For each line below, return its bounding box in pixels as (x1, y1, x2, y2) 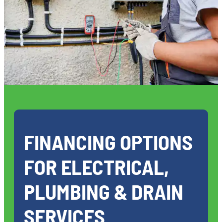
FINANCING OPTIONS (24, 129, 193, 154)
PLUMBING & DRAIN (24, 178, 183, 204)
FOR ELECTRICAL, (24, 154, 169, 179)
